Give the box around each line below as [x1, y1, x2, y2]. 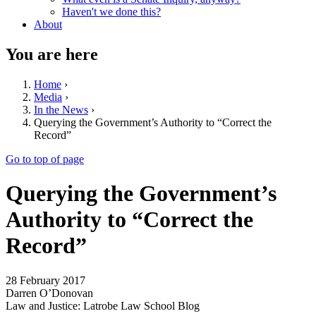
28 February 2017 [6, 274, 85, 286]
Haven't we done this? [62, 6, 161, 18]
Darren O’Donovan [6, 286, 93, 299]
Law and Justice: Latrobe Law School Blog [6, 299, 200, 312]
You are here [6, 44, 98, 63]
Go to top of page [6, 152, 84, 165]
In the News [34, 103, 88, 116]
